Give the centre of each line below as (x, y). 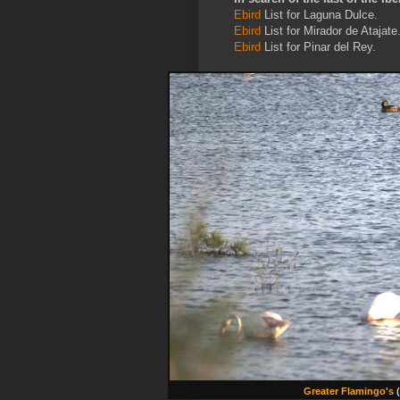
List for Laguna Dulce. (319, 15)
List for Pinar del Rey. (320, 47)
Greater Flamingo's (348, 392)
